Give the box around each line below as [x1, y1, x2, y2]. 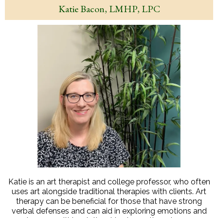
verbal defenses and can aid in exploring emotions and [11, 206, 207, 216]
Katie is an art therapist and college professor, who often [8, 177, 210, 186]
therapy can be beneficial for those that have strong [16, 196, 202, 206]
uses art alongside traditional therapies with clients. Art [12, 186, 206, 196]
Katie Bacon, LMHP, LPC [58, 2, 160, 15]
